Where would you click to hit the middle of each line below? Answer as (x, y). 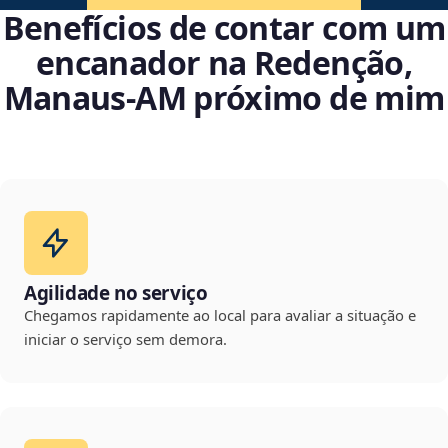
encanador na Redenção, (224, 63)
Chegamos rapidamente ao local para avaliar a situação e (220, 315)
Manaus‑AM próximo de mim (224, 98)
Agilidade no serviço (116, 293)
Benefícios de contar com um (224, 28)
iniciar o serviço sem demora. (125, 339)
